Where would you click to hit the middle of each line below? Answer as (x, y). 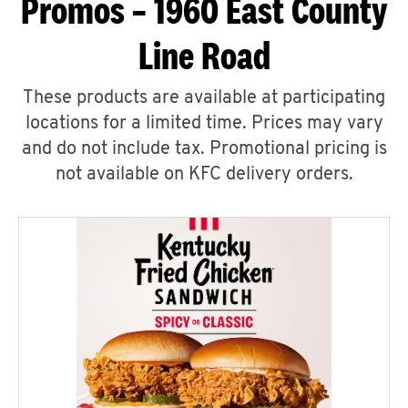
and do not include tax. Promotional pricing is (204, 149)
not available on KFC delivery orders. (204, 175)
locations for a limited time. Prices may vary (204, 124)
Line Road (204, 55)
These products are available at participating (204, 98)
